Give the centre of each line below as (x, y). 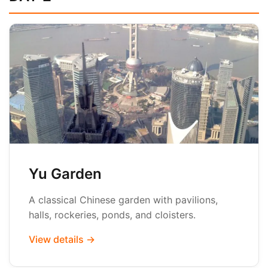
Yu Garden (65, 174)
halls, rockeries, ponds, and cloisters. (112, 215)
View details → (62, 239)
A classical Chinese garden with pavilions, (123, 200)
